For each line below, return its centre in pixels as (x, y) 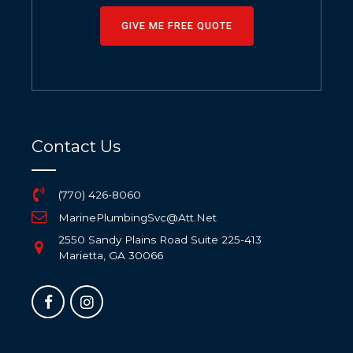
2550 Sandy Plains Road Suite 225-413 (160, 240)
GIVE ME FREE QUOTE (176, 25)
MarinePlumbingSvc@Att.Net (137, 217)
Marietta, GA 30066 (110, 256)
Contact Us (76, 147)
